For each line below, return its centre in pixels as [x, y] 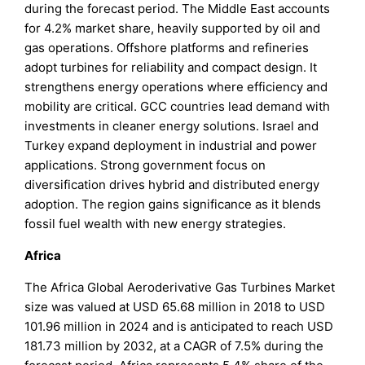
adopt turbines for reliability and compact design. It [171, 68]
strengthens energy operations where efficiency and [176, 87]
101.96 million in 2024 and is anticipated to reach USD [179, 327]
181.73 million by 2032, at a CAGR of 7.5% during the [174, 346]
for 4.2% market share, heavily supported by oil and [173, 29]
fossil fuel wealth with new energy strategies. [156, 224]
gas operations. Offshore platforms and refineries [167, 48]
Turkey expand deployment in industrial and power [171, 146]
